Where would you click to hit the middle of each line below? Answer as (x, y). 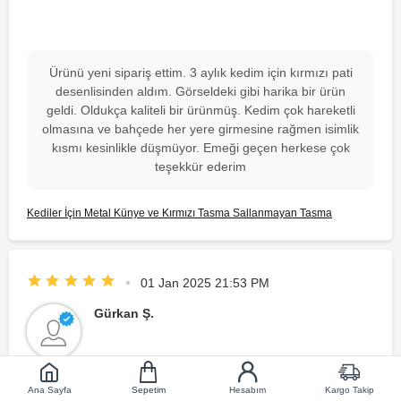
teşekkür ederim (200, 167)
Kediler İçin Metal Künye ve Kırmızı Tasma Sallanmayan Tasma (179, 213)
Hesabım (248, 389)
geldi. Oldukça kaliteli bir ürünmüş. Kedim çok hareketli (200, 111)
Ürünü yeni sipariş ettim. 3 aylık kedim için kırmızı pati (200, 73)
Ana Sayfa (49, 389)
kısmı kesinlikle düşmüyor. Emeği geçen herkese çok (200, 148)
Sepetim (149, 389)
